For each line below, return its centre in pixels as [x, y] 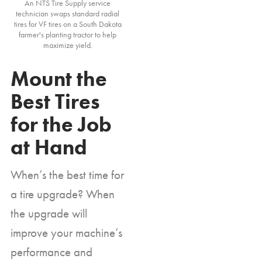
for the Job [61, 124]
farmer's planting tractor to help [68, 34]
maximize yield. [68, 45]
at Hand [49, 147]
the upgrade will [49, 213]
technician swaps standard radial [68, 13]
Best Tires [55, 101]
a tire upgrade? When [63, 194]
